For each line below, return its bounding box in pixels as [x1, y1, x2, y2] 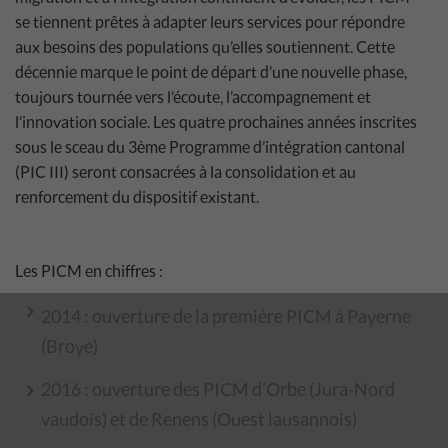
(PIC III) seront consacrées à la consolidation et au [15, 161, 356, 181]
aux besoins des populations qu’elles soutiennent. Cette [15, 36, 395, 56]
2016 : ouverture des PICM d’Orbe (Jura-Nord [41, 377, 395, 400]
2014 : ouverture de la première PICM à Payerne [41, 304, 411, 327]
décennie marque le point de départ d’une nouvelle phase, [15, 61, 407, 81]
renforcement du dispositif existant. [15, 186, 259, 206]
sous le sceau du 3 [15, 136, 137, 156]
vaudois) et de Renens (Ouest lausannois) [41, 407, 357, 430]
